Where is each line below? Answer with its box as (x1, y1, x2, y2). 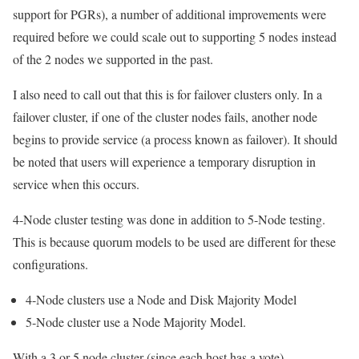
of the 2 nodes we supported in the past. (13, 50, 213, 67)
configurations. (13, 256, 88, 272)
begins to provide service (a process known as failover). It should (13, 131, 337, 147)
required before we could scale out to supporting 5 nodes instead (13, 28, 337, 45)
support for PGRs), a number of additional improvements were (13, 6, 326, 22)
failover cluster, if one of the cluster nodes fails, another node (13, 108, 317, 125)
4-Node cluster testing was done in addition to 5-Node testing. (13, 211, 329, 228)
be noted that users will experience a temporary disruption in (13, 153, 316, 170)
